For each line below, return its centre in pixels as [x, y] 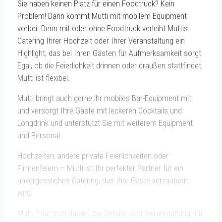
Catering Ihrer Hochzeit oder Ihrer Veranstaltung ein [101, 40]
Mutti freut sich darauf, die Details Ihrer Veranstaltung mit [110, 213]
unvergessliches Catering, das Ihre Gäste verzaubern [103, 180]
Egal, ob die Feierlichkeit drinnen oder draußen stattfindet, [110, 65]
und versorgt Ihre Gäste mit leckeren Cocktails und [100, 110]
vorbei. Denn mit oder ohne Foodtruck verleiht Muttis [103, 28]
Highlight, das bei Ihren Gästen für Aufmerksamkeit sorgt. [110, 53]
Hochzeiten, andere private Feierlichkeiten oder [93, 155]
